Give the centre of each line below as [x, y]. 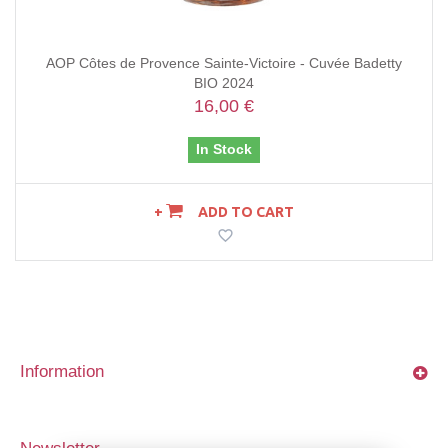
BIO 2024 [224, 83]
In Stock [224, 149]
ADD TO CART [246, 212]
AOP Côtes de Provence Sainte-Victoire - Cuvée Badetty [224, 63]
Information [62, 372]
